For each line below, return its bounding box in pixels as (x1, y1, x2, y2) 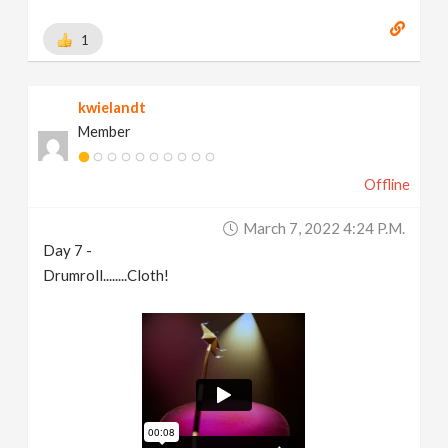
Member (78, 122, 132, 140)
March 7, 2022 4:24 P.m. (242, 218, 405, 237)
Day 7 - (43, 240, 93, 259)
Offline (363, 175, 410, 193)
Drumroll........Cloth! (43, 265, 170, 284)
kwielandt (78, 98, 147, 116)
